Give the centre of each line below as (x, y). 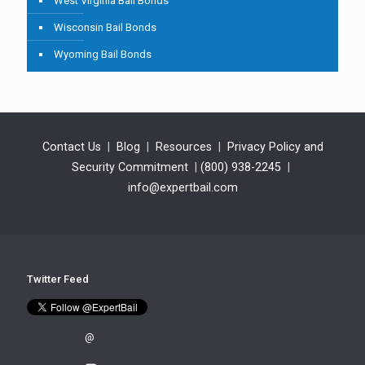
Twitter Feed (58, 279)
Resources (183, 147)
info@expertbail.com (182, 188)
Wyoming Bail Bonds (103, 55)
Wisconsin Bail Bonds (105, 28)
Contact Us (71, 147)
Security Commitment (130, 167)
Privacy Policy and (275, 147)
